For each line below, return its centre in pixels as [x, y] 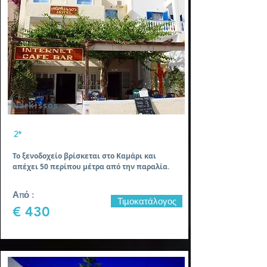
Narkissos [35, 105]
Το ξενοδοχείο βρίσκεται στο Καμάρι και [84, 156]
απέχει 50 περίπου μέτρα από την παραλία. [92, 167]
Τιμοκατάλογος [147, 201]
